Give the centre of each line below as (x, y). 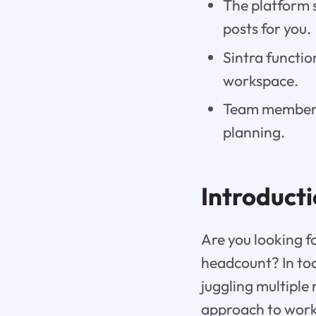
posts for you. (267, 28)
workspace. (261, 80)
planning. (254, 133)
